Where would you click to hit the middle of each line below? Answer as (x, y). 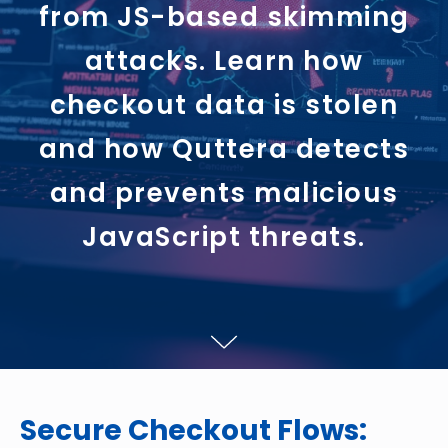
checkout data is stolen (224, 105)
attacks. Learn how (224, 61)
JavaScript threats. (224, 237)
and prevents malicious (224, 193)
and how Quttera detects (224, 149)
